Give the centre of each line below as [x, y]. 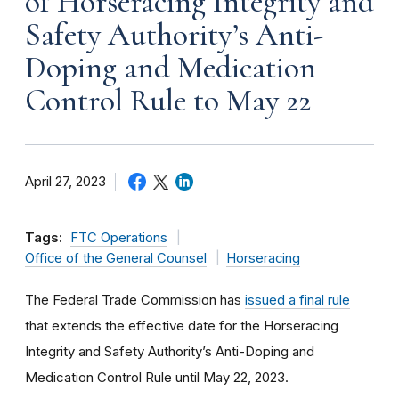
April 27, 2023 [65, 181]
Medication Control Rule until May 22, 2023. [157, 377]
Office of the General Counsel [116, 258]
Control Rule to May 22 [168, 100]
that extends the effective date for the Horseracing [182, 325]
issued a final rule [297, 299]
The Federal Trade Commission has [135, 299]
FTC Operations [119, 237]
